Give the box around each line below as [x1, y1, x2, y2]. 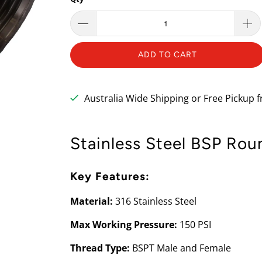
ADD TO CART [137, 49, 197, 60]
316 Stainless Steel [113, 195, 196, 208]
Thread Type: [70, 242, 130, 254]
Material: [70, 195, 113, 208]
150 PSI [177, 218, 211, 231]
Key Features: [70, 169, 150, 183]
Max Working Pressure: [70, 218, 177, 231]
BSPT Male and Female [130, 242, 231, 254]
